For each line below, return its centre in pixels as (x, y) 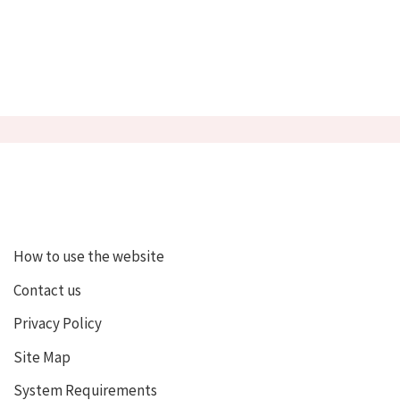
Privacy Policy (57, 323)
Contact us (47, 289)
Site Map (42, 356)
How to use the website (88, 256)
